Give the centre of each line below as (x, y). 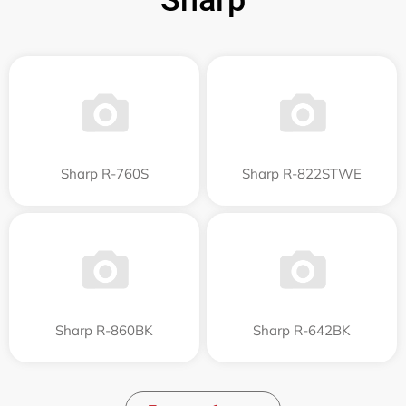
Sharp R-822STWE (302, 173)
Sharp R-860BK (104, 330)
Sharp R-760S (104, 173)
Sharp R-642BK (302, 330)
